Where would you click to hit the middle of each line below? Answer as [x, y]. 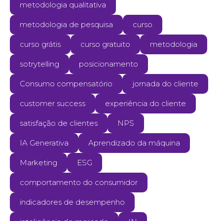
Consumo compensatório [66, 84]
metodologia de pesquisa [66, 24]
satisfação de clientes [59, 123]
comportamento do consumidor [79, 182]
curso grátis [40, 44]
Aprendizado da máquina [134, 143]
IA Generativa [44, 143]
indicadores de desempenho [72, 202]
